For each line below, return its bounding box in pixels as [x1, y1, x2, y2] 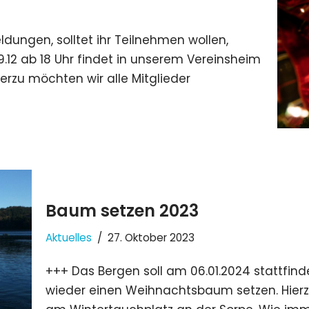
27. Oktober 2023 [108, 230, 195, 245]
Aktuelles [46, 230, 92, 245]
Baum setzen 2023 [46, 199, 199, 222]
